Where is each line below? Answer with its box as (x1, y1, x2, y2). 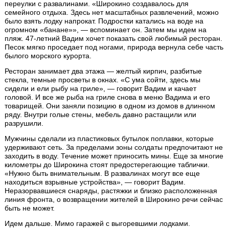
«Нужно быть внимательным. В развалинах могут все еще (5, 169, 200, 178)
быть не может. (5, 204, 55, 213)
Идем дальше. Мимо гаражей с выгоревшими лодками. (5, 219, 191, 228)
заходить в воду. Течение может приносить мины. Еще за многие (5, 152, 224, 161)
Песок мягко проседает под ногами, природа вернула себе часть (5, 43, 224, 52)
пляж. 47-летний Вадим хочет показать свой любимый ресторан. (5, 34, 223, 43)
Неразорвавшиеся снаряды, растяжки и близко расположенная (5, 187, 218, 195)
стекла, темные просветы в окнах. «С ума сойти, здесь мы (5, 76, 201, 84)
